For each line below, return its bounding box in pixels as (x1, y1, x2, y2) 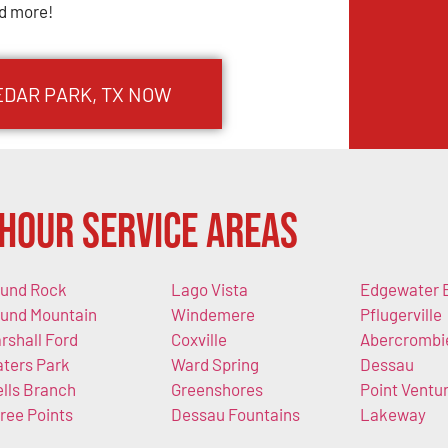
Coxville (170, 328, 227, 349)
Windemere (170, 303, 255, 324)
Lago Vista (170, 278, 248, 299)
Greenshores (170, 378, 263, 399)
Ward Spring (170, 353, 259, 374)
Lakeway (360, 403, 426, 424)
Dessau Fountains (170, 403, 300, 424)
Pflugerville (360, 303, 442, 324)
